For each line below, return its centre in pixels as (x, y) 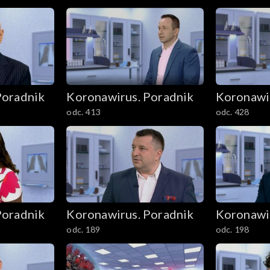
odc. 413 (83, 111)
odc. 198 (232, 230)
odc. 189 (83, 230)
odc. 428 (232, 111)
